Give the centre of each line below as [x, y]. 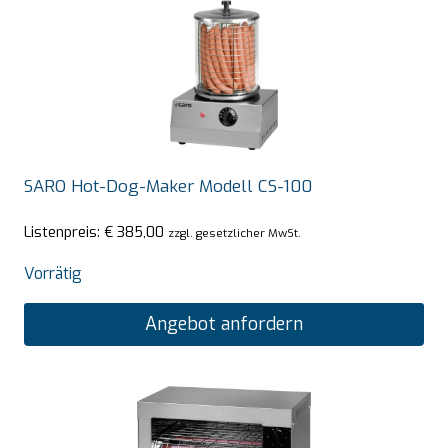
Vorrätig [53, 274]
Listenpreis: [64, 232]
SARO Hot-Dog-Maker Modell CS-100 [168, 186]
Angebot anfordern [224, 324]
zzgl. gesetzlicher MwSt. [234, 233]
